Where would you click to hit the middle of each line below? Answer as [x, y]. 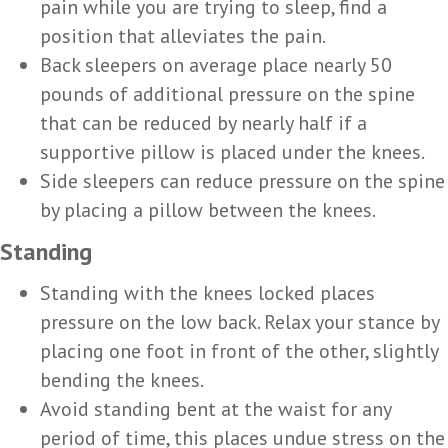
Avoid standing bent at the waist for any [215, 408]
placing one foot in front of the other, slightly [239, 350]
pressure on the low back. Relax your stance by [239, 321]
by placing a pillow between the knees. [208, 209]
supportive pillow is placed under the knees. [232, 151]
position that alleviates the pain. [183, 35]
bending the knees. [122, 379]
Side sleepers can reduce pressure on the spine [242, 180]
